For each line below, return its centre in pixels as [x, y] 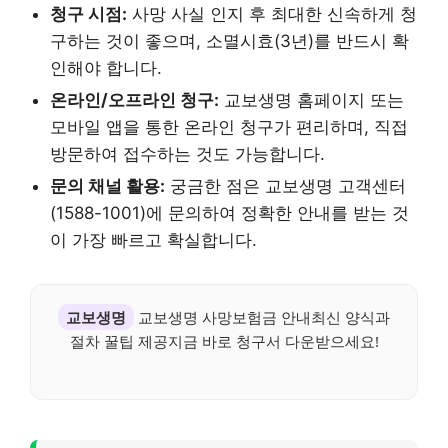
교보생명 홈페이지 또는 [311, 100]
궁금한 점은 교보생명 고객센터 [285, 186]
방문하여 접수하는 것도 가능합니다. [187, 154]
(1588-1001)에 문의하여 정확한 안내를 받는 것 [229, 213]
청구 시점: [88, 14]
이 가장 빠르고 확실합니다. [153, 240]
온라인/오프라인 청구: [134, 100]
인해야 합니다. [106, 68]
